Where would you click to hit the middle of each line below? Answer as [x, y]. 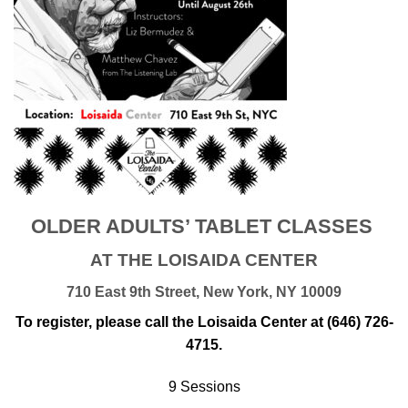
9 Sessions [204, 386]
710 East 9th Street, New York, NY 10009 [204, 292]
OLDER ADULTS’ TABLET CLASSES [204, 227]
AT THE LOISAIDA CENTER [204, 260]
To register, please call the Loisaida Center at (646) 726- [204, 322]
